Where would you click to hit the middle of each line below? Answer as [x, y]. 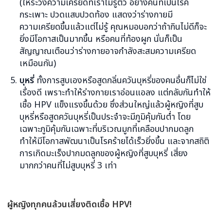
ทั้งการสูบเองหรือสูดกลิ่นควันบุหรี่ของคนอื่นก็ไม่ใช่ [120, 80]
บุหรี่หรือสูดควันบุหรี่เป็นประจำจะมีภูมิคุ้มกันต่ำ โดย [105, 117]
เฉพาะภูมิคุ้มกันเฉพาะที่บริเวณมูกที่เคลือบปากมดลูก [107, 129]
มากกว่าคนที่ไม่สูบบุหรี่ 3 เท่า [68, 165]
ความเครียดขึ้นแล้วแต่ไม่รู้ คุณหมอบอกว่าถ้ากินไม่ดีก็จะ [113, 27]
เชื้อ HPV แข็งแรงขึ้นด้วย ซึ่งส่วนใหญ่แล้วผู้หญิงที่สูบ [111, 105]
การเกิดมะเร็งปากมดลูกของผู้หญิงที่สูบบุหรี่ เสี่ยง [104, 153]
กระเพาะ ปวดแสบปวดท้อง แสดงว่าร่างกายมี [96, 15]
